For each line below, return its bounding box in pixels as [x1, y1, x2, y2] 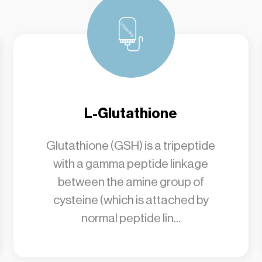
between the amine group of [57, 175, 204, 189]
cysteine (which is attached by [53, 193, 209, 207]
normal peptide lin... [81, 211, 181, 225]
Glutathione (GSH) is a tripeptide [46, 139, 216, 153]
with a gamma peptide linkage [53, 157, 209, 171]
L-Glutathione [84, 105, 178, 122]
